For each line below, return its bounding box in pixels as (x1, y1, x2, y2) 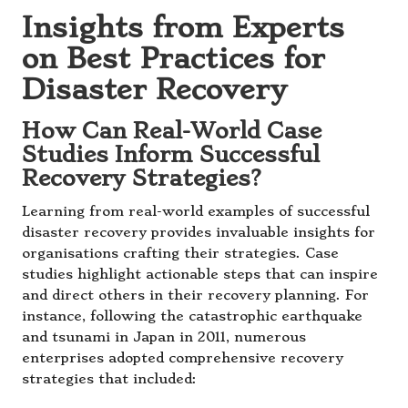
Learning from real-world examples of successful (22, 204, 370, 220)
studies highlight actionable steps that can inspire (22, 267, 378, 283)
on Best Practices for (22, 42, 325, 76)
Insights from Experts (22, 11, 344, 45)
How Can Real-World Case (22, 118, 321, 145)
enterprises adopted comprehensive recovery (22, 351, 343, 367)
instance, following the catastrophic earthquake (22, 309, 362, 325)
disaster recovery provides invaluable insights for (22, 225, 375, 241)
